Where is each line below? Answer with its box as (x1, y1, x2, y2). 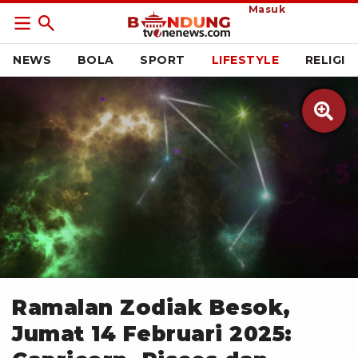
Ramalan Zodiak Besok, (12, 295, 291, 320)
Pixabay (55, 255, 96, 267)
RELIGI (304, 53, 345, 67)
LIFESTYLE (211, 53, 280, 67)
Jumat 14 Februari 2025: (12, 321, 292, 347)
